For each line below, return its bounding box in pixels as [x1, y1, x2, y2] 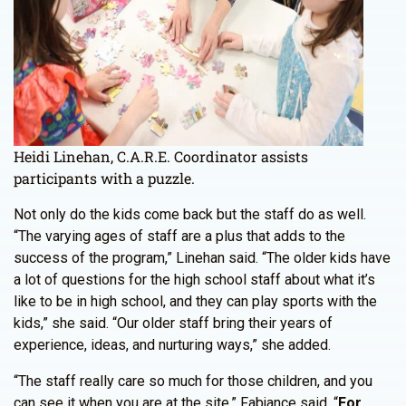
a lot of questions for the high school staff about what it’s [14, 271, 375, 288]
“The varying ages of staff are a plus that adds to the [14, 227, 345, 245]
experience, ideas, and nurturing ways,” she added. [14, 336, 331, 353]
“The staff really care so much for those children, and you [14, 372, 372, 390]
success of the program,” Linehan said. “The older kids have [14, 249, 391, 266]
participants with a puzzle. [14, 169, 195, 188]
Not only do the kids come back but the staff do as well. [14, 206, 366, 223]
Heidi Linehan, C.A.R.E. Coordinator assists [14, 147, 308, 166]
